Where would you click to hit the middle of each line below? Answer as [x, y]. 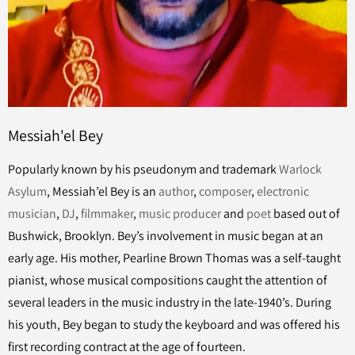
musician [32, 214]
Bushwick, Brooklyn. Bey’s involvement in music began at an [166, 236]
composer [225, 191]
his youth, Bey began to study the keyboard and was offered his [174, 324]
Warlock [300, 169]
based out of [305, 214]
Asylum [27, 191]
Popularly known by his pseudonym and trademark [143, 169]
